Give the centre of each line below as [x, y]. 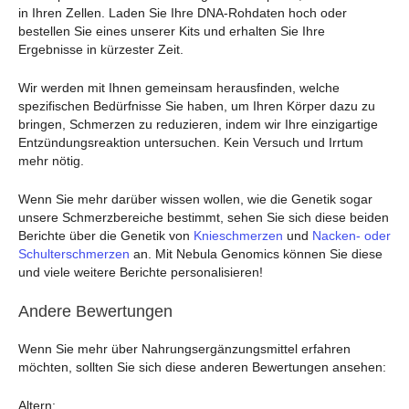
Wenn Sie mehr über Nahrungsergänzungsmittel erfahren [184, 348]
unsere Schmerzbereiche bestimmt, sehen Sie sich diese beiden [204, 218]
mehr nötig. [51, 161]
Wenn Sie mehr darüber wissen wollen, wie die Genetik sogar [195, 199]
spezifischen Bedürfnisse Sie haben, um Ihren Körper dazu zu [197, 106]
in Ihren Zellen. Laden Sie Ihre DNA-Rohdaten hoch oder [183, 12]
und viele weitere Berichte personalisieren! [141, 273]
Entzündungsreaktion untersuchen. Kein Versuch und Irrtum [191, 143]
